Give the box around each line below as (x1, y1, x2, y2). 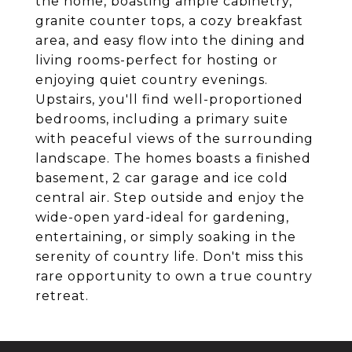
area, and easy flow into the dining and (35, 33, 306, 48)
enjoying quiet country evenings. (35, 72, 268, 87)
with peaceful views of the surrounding (35, 131, 313, 146)
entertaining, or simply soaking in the (35, 229, 296, 244)
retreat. (35, 288, 89, 303)
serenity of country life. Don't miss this (35, 249, 303, 264)
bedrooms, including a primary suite (35, 112, 288, 126)
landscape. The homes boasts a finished (35, 151, 311, 166)
